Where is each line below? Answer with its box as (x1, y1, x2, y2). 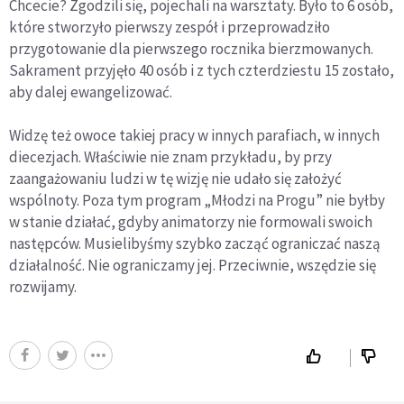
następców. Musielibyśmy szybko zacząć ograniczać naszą (9, 233, 381, 253)
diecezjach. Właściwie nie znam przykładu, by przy (9, 146, 332, 167)
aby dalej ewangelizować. (9, 81, 172, 102)
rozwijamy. (9, 276, 77, 297)
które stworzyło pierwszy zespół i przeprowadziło (9, 16, 330, 37)
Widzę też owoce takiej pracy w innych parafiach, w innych (9, 124, 380, 145)
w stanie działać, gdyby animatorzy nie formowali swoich (9, 211, 372, 232)
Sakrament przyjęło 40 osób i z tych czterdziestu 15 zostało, (9, 60, 394, 80)
